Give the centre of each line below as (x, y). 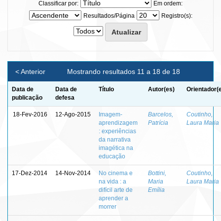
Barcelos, (161, 114)
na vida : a (112, 181)
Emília (156, 190)
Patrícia (158, 123)
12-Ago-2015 (73, 114)
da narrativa (115, 139)
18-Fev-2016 (30, 114)
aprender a (113, 198)
